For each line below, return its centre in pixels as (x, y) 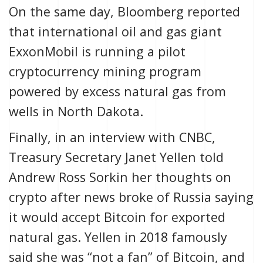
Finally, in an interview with (94, 137)
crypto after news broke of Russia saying (131, 197)
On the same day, (63, 12)
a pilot (166, 52)
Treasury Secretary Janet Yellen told (116, 157)
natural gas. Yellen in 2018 (90, 237)
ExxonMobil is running (78, 52)
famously (199, 237)
